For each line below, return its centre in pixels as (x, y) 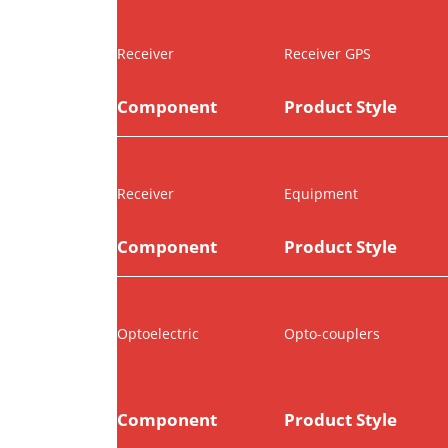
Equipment (320, 194)
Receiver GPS (327, 54)
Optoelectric (158, 334)
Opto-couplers (331, 334)
